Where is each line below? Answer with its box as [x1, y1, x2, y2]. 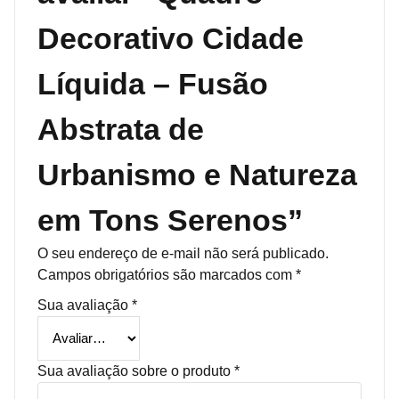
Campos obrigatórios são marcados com [37, 266, 296, 282]
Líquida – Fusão [37, 66, 268, 101]
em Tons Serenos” [37, 202, 303, 237]
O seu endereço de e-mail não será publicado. [37, 245, 329, 261]
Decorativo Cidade [37, 20, 304, 55]
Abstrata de [37, 111, 204, 146]
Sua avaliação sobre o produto [37, 362, 234, 379]
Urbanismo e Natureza [37, 157, 357, 191]
